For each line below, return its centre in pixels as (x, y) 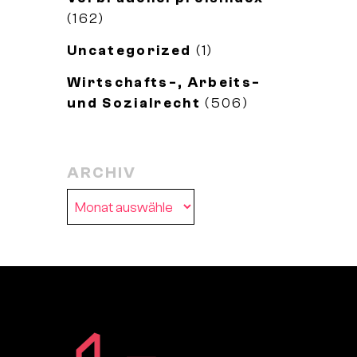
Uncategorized (129, 51)
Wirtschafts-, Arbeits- (164, 82)
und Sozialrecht (134, 103)
